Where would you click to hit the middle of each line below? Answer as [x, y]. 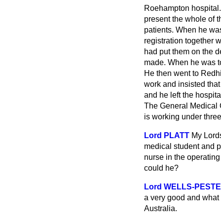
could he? [161, 168]
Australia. [161, 208]
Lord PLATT [167, 135]
